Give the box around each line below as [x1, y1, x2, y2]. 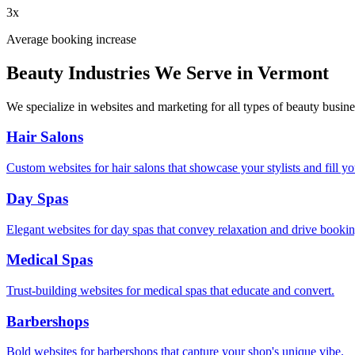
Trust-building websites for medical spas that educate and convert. [6, 283, 334, 297]
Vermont [258, 62, 329, 83]
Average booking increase [6, 32, 136, 46]
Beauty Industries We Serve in [6, 62, 258, 83]
